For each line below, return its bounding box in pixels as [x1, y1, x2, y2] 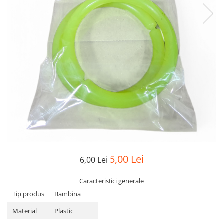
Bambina [54, 189, 81, 199]
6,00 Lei [79, 154, 108, 166]
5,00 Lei [109, 152, 144, 166]
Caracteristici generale [79, 176, 144, 186]
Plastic [54, 206, 73, 216]
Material [12, 206, 37, 216]
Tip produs [12, 189, 44, 199]
